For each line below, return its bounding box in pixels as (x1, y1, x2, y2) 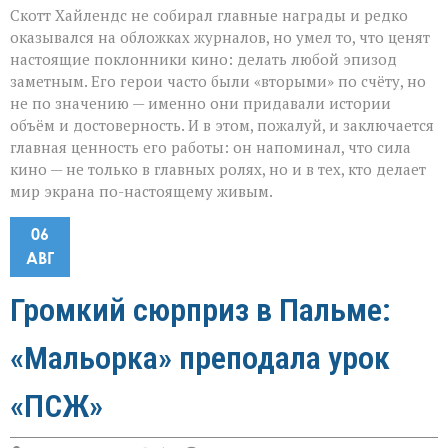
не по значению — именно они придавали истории (10, 92, 391, 113)
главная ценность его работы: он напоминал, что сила (10, 136, 411, 157)
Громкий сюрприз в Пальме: (10, 290, 391, 329)
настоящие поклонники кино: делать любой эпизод (10, 48, 397, 69)
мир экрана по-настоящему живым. (10, 180, 273, 201)
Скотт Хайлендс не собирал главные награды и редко (10, 4, 408, 25)
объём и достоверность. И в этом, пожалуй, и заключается (10, 114, 434, 135)
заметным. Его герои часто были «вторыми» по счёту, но (10, 70, 426, 91)
